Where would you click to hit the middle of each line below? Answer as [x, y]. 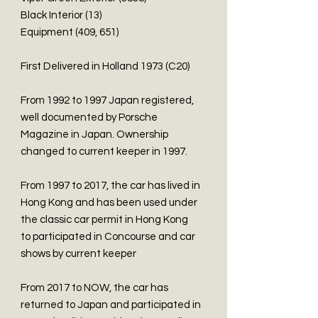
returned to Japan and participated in [111, 305]
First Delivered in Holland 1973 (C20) [105, 66]
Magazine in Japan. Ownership [94, 135]
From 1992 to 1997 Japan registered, [107, 100]
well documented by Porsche [89, 117]
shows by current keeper [78, 254]
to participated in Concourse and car [108, 237]
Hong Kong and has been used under [109, 203]
